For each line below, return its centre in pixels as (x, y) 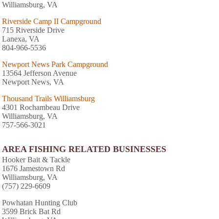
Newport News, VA (33, 82)
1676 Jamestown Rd (33, 168)
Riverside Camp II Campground (52, 21)
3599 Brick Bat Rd (31, 211)
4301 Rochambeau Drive (41, 107)
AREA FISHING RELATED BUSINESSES (84, 149)
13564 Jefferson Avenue (39, 73)
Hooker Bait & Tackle (36, 159)
